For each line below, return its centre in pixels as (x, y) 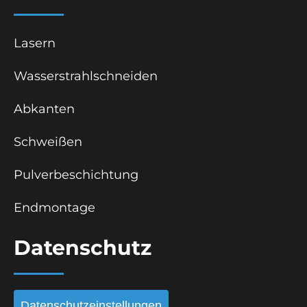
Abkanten (44, 109)
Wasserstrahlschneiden (86, 76)
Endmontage (54, 207)
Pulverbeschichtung (76, 174)
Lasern (35, 43)
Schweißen (48, 142)
